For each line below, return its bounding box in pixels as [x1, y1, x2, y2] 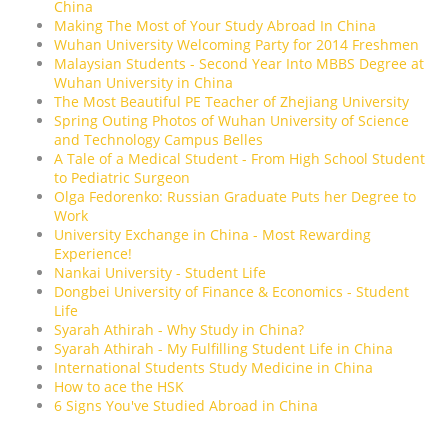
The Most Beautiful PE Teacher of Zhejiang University [54, 92, 409, 112]
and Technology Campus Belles [54, 130, 263, 150]
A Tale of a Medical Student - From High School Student [54, 149, 425, 169]
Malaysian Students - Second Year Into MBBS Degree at [54, 54, 424, 74]
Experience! [54, 244, 132, 264]
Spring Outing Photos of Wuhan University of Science [54, 111, 409, 131]
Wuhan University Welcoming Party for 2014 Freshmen [54, 35, 419, 55]
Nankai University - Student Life [54, 263, 266, 283]
